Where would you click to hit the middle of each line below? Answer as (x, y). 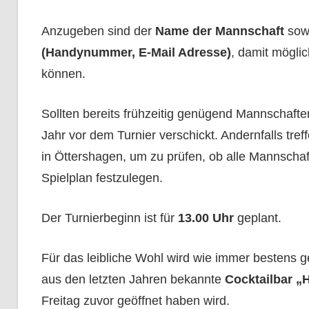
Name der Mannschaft (221, 31)
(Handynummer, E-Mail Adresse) (136, 53)
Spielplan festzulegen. (102, 178)
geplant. (257, 218)
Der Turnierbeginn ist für (109, 218)
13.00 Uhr (206, 218)
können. (63, 74)
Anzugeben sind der (98, 31)
